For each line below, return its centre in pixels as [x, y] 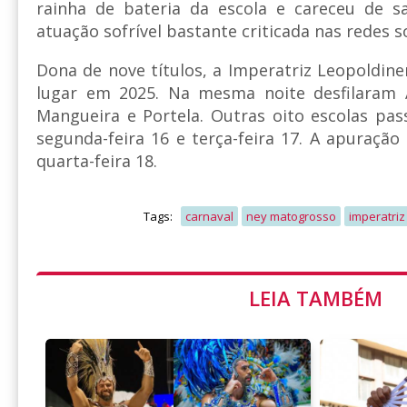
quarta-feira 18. [97, 161]
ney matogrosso [291, 217]
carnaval [209, 217]
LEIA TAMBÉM [315, 298]
